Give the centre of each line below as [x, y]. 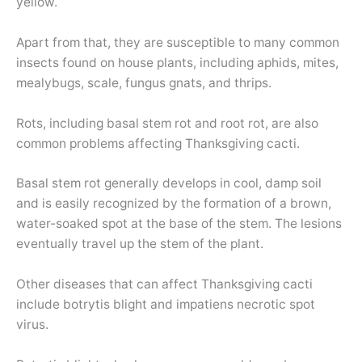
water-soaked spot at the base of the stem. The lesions [179, 224]
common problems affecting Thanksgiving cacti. [158, 143]
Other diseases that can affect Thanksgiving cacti [164, 284]
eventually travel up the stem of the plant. [140, 244]
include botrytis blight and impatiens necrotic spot [166, 305]
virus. [32, 325]
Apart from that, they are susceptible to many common [178, 42]
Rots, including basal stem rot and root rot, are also [167, 123]
